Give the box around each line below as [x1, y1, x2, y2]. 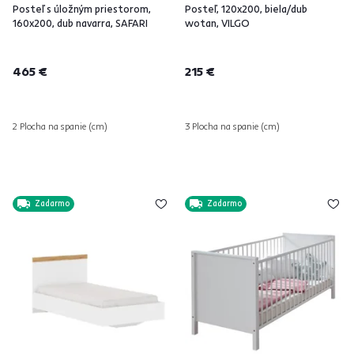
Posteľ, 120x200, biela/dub [185, 2, 307, 15]
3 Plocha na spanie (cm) [185, 120, 280, 132]
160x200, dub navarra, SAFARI [13, 17, 148, 29]
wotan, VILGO [185, 17, 250, 29]
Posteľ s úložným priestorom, [13, 2, 151, 15]
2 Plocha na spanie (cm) [13, 120, 107, 132]
